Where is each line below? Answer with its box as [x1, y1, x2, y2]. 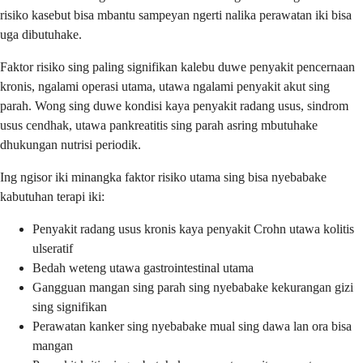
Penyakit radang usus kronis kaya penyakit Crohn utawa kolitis [32, 221, 354, 236]
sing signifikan [32, 299, 107, 314]
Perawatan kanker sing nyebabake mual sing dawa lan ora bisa [32, 318, 352, 333]
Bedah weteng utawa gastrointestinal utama [32, 260, 254, 275]
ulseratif [32, 241, 73, 255]
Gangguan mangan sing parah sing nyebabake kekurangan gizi [32, 280, 353, 294]
